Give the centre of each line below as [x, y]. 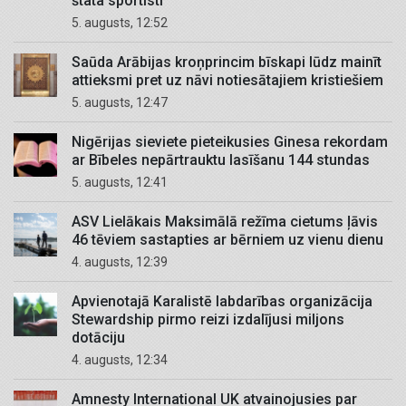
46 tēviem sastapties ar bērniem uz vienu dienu [227, 240]
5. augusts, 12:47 [125, 103]
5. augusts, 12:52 [125, 23]
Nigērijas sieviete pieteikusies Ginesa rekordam [230, 142]
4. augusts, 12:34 [125, 360]
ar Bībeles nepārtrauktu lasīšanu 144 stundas [221, 160]
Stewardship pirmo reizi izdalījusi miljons [208, 320]
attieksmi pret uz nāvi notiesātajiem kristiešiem [227, 81]
